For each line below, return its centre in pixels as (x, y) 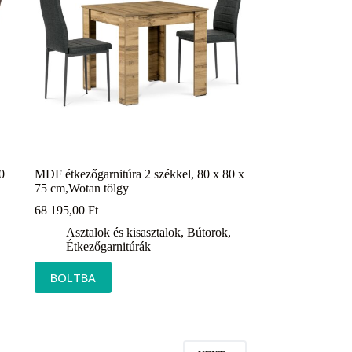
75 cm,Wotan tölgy (81, 188)
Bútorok (207, 232)
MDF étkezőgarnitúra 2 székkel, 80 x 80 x (139, 174)
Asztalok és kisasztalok (123, 232)
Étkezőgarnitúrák (108, 246)
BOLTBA (73, 277)
